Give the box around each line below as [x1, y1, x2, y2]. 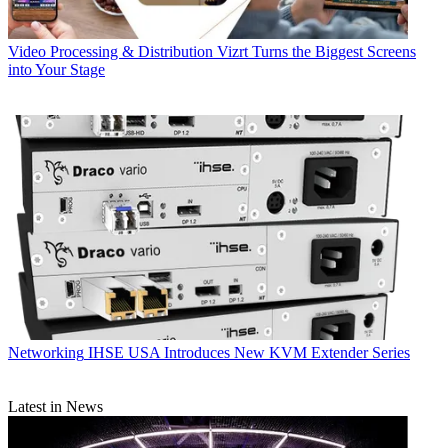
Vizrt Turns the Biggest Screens [217, 43, 416, 61]
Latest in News [8, 398, 103, 416]
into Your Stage [8, 61, 105, 79]
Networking [8, 344, 84, 362]
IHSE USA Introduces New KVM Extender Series [88, 344, 410, 362]
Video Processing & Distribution [8, 43, 213, 61]
